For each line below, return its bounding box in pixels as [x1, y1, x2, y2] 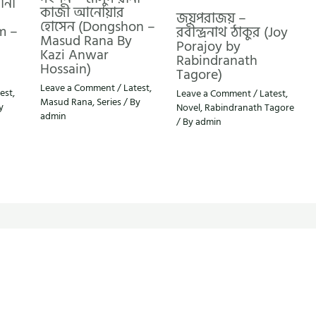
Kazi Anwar [39, 43, 109, 66]
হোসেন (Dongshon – [39, 15, 155, 38]
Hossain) [39, 57, 91, 80]
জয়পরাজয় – [176, 6, 247, 30]
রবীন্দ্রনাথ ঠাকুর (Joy [176, 20, 288, 44]
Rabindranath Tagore [205, 99, 295, 116]
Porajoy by [176, 35, 241, 58]
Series [96, 93, 121, 110]
